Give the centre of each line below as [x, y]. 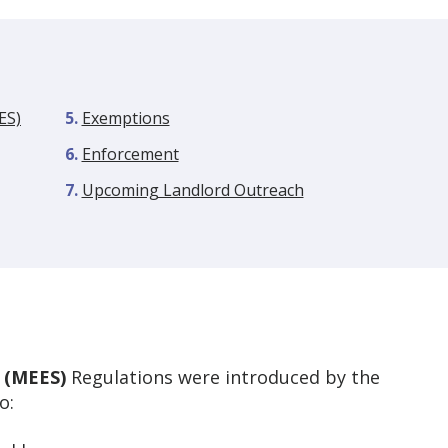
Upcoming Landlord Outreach [192, 190]
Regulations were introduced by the [223, 377]
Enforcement [130, 154]
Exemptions [125, 118]
